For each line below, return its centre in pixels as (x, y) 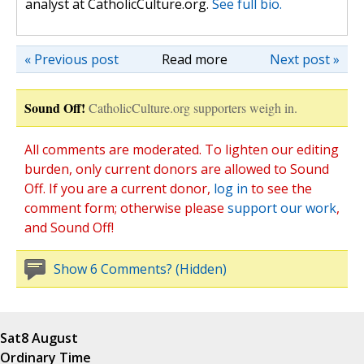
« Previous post (71, 60)
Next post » (305, 60)
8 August (50, 338)
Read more (194, 60)
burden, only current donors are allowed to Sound (177, 169)
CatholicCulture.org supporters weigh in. (193, 108)
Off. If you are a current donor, (119, 189)
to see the (280, 189)
